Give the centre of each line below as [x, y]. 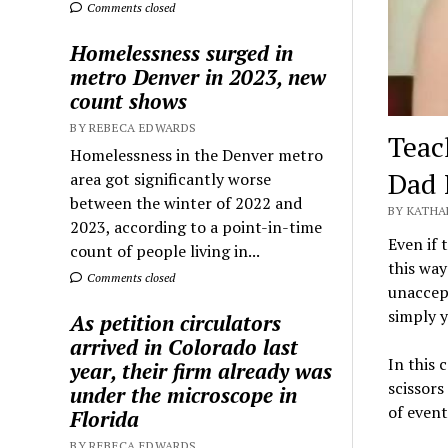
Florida [105, 418]
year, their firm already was [201, 370]
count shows [129, 100]
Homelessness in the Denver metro [197, 154]
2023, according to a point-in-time [196, 226]
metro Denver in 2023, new [198, 76]
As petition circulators [176, 322]
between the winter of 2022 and [186, 202]
